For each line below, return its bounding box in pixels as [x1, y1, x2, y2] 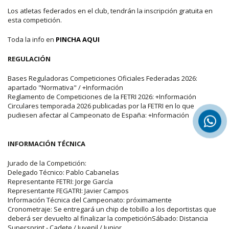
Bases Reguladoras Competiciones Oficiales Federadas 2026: [8, 73, 197, 83]
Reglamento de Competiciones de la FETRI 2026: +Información [8, 91, 196, 101]
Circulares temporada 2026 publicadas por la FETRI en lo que [8, 101, 194, 110]
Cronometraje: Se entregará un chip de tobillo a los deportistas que [8, 204, 216, 214]
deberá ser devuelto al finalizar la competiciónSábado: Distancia [8, 213, 208, 223]
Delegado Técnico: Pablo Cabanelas [8, 167, 119, 177]
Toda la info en [8, 34, 56, 44]
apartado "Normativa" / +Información [8, 82, 123, 92]
